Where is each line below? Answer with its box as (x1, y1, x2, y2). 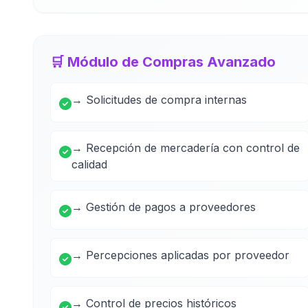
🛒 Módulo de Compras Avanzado (50, 54, 276, 70)
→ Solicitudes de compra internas (71, 93, 247, 107)
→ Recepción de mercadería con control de (71, 141, 300, 155)
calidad (71, 157, 107, 171)
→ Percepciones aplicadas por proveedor (71, 248, 289, 262)
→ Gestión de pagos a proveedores (71, 200, 256, 214)
